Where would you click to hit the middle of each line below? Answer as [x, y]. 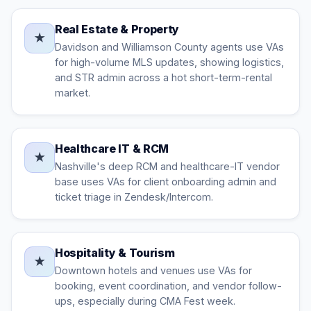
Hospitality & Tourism [115, 253]
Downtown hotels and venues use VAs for [153, 270]
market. [73, 93]
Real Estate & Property [117, 29]
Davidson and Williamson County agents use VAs [169, 47]
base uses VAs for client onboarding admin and [166, 182]
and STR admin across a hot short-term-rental [163, 77]
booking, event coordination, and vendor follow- [168, 286]
